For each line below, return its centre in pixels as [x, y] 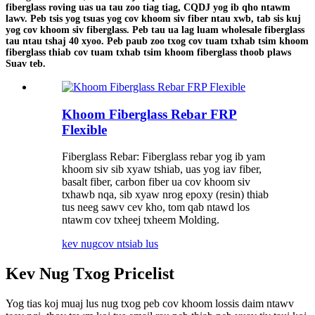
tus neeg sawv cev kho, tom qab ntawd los [156, 207]
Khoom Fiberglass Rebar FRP [149, 114]
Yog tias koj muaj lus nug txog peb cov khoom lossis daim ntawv [150, 304]
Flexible [84, 129]
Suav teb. [26, 63]
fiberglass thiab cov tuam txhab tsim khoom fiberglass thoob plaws [148, 52]
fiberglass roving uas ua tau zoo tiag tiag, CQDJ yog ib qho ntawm [148, 7]
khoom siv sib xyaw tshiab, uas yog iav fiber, [162, 169]
